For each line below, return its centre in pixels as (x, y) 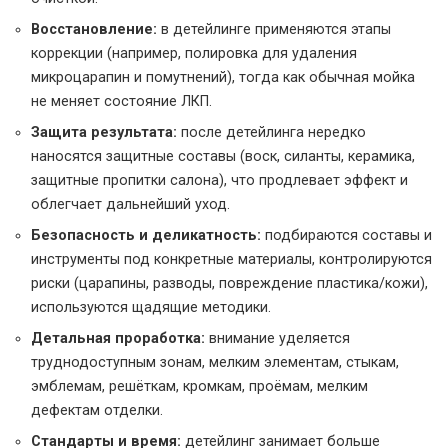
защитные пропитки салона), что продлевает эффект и (219, 181)
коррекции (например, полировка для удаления (194, 54)
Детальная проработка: (118, 339)
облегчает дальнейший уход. (130, 205)
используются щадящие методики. (151, 308)
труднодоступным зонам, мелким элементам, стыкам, (215, 363)
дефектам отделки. (97, 411)
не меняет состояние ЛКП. (121, 102)
